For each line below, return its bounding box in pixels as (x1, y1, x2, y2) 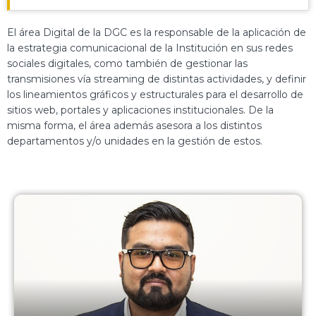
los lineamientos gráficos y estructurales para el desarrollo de (7, 88, 303, 102)
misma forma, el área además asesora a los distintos (7, 119, 262, 133)
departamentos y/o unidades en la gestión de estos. (7, 135, 262, 148)
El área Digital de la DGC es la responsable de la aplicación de (7, 26, 306, 39)
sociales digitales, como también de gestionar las (7, 57, 248, 71)
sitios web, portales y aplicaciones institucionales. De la (7, 104, 274, 117)
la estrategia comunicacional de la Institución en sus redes (7, 42, 293, 55)
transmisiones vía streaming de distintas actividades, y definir (7, 73, 306, 86)
